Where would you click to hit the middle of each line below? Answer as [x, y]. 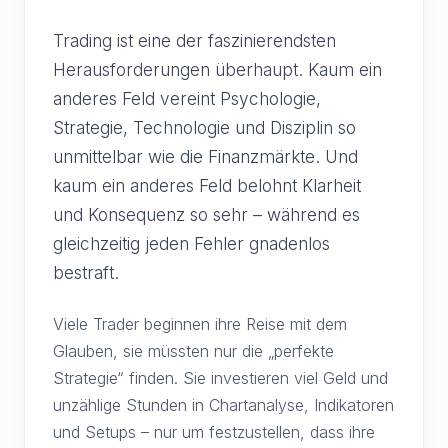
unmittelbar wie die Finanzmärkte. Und [205, 156]
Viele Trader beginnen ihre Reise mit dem [200, 324]
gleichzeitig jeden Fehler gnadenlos [191, 243]
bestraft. [86, 272]
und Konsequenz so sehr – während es [206, 214]
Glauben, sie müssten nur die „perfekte [193, 351]
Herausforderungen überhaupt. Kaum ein [217, 69]
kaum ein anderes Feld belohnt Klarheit [207, 185]
